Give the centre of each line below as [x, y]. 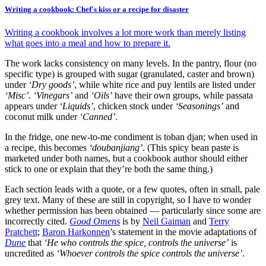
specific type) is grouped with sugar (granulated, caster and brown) [129, 74]
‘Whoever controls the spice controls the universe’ [149, 254]
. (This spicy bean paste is [191, 148]
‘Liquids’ [76, 106]
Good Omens [95, 221]
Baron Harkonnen [76, 232]
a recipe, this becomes [47, 148]
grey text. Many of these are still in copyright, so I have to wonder [128, 200]
